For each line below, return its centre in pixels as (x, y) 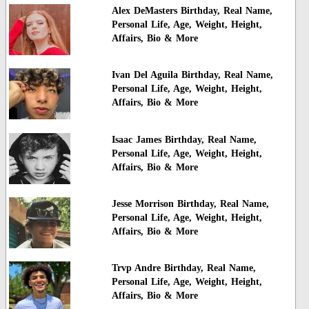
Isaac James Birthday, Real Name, (184, 139)
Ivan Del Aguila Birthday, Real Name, (192, 75)
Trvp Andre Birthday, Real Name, (183, 268)
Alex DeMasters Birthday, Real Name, (192, 10)
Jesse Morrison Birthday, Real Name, (190, 204)
